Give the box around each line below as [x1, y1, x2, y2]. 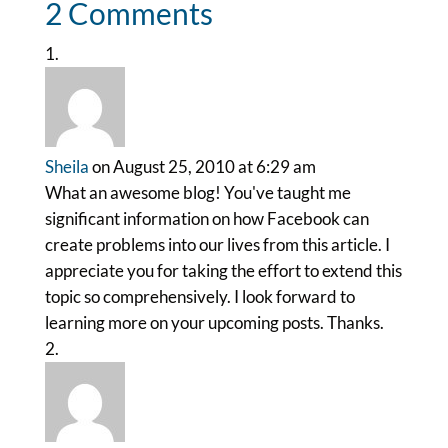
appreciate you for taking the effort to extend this [44, 260, 402, 281]
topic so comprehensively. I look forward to [44, 286, 355, 307]
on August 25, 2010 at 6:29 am [91, 156, 316, 177]
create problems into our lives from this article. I [44, 234, 390, 255]
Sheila [44, 156, 89, 177]
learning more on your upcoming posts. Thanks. [44, 312, 384, 333]
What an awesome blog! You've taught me [44, 182, 351, 203]
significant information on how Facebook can [44, 208, 369, 229]
